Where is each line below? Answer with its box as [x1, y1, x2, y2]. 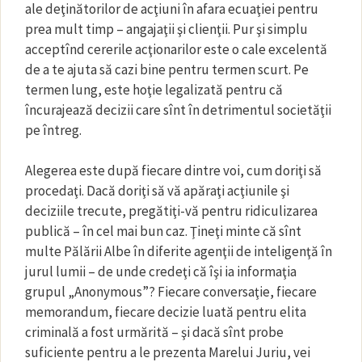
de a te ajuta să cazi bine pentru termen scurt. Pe [25, 60, 309, 78]
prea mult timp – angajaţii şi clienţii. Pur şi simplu [25, 19, 308, 38]
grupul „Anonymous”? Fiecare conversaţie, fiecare [25, 283, 317, 301]
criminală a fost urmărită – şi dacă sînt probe [25, 323, 284, 341]
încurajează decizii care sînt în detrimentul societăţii [25, 100, 331, 119]
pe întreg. [25, 120, 82, 139]
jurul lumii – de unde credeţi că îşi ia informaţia [25, 263, 297, 280]
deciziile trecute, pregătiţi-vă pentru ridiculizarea [25, 202, 318, 220]
